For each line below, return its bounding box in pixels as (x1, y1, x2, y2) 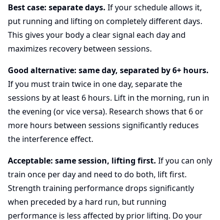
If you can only (156, 155, 212, 166)
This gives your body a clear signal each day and (8, 29, 186, 40)
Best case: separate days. (8, 2, 106, 13)
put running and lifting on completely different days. (8, 16, 202, 27)
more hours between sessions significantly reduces (8, 120, 199, 131)
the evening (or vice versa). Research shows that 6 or (8, 106, 203, 117)
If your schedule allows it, (106, 2, 202, 13)
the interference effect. (8, 134, 93, 144)
